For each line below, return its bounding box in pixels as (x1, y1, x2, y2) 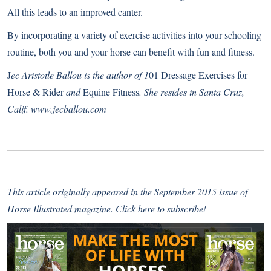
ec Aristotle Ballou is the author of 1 (11, 68, 149, 82)
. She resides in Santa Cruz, (139, 85, 244, 99)
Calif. (7, 102, 31, 116)
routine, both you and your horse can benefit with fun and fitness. (7, 45, 255, 59)
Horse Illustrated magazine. (7, 202, 116, 215)
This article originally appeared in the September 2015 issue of (7, 185, 247, 198)
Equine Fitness (83, 85, 139, 99)
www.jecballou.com (31, 102, 106, 116)
